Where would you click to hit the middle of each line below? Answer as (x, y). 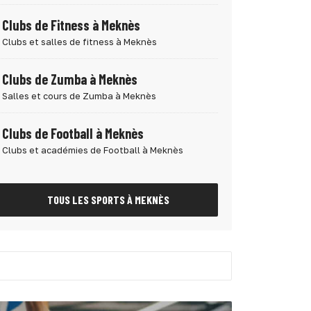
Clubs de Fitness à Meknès (71, 25)
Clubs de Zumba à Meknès (70, 79)
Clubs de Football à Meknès (73, 133)
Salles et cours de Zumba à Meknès (79, 96)
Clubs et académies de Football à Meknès (93, 150)
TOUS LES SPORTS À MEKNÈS (108, 200)
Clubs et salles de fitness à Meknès (79, 42)
